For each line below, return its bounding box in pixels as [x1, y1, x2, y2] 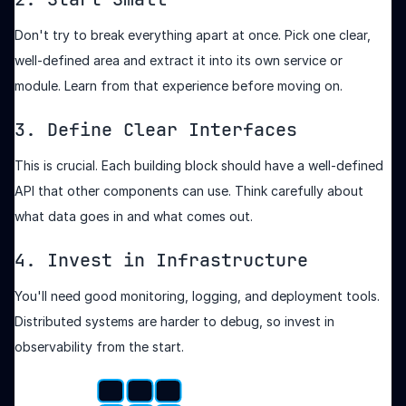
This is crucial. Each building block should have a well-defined [14, 158, 383, 174]
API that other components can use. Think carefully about [14, 183, 363, 199]
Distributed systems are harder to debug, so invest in [14, 314, 334, 330]
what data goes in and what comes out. [14, 208, 253, 225]
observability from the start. [14, 339, 184, 355]
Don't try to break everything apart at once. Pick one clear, [14, 27, 371, 43]
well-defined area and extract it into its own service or [14, 53, 343, 69]
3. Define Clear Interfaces [14, 118, 297, 142]
